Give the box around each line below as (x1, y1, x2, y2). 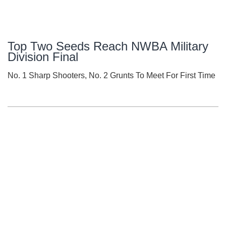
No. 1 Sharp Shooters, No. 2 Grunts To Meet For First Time (8, 71, 215, 80)
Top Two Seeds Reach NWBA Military (8, 39, 208, 53)
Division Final (8, 50, 78, 64)
